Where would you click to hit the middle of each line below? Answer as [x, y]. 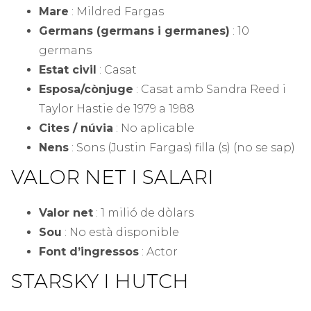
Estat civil [68, 70]
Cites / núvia [76, 128]
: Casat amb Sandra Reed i [210, 90]
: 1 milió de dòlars [143, 213]
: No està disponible [120, 233]
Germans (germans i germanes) [134, 31]
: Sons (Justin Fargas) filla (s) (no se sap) [182, 148]
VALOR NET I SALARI [112, 177]
